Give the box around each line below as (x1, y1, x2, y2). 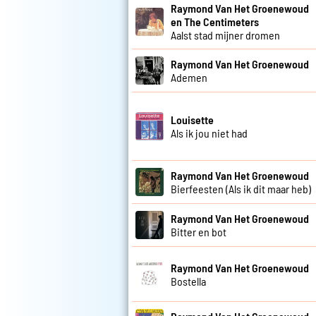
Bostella (171, 274, 206, 288)
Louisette (171, 113, 214, 127)
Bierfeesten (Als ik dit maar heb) (171, 182, 311, 196)
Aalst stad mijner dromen (171, 28, 280, 42)
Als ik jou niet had (171, 126, 248, 140)
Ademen (171, 71, 207, 85)
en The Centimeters (171, 15, 259, 29)
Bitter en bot (171, 225, 226, 239)
